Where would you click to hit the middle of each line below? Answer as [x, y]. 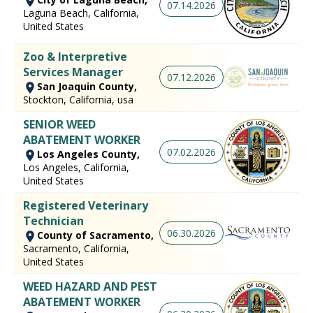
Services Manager [73, 72]
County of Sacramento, [95, 235]
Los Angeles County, [88, 154]
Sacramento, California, [76, 248]
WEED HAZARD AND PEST [90, 286]
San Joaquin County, [87, 86]
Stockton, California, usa [78, 99]
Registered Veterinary [86, 205]
